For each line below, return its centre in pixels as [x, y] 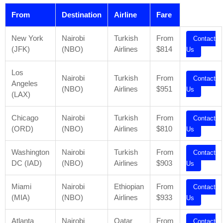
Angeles [25, 83]
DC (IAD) [27, 163]
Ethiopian [129, 186]
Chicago [25, 118]
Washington [30, 152]
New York [27, 38]
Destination [82, 15]
